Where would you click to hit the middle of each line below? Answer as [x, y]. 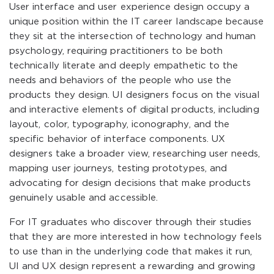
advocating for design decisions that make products [130, 183]
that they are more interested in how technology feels [136, 237]
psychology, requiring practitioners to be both [116, 51]
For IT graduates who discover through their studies [131, 222]
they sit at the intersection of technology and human [133, 36]
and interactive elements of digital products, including [134, 110]
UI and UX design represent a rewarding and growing [132, 266]
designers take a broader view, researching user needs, [135, 154]
